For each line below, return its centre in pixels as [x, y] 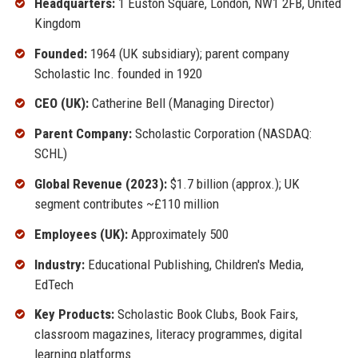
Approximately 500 [178, 234]
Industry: [59, 264]
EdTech [54, 284]
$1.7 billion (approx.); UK [233, 183]
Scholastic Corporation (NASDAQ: [221, 134]
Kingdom [57, 23]
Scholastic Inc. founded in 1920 [118, 73]
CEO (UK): [61, 103]
